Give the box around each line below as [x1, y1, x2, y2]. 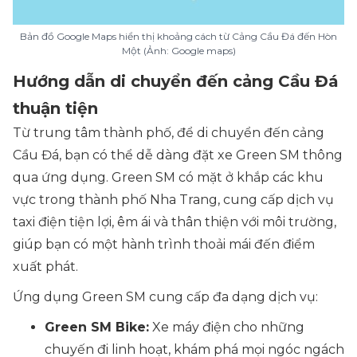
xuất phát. [13, 259, 78, 275]
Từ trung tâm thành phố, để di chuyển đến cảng [13, 125, 324, 141]
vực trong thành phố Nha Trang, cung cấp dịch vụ [13, 192, 334, 208]
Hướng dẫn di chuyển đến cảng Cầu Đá [13, 72, 339, 92]
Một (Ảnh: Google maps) [121, 45, 236, 57]
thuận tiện [13, 99, 98, 119]
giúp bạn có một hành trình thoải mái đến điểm [13, 237, 315, 253]
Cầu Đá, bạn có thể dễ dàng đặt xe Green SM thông [13, 147, 343, 163]
